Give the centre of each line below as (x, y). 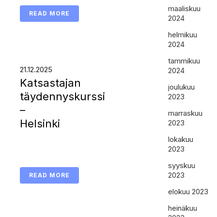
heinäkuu (183, 208)
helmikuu (183, 35)
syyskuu (182, 165)
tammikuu (184, 61)
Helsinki (40, 124)
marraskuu (186, 113)
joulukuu (182, 87)
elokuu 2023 (188, 192)
